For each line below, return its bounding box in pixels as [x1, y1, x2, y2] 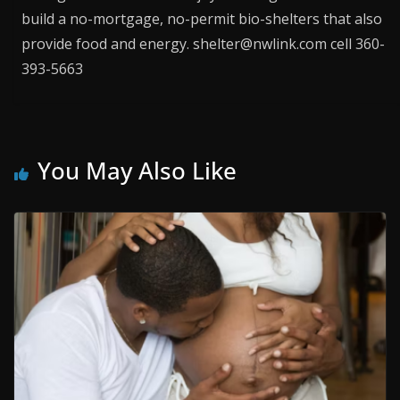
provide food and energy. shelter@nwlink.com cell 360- [21, 34, 386, 54]
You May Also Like [37, 154, 237, 187]
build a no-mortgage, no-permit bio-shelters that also [21, 9, 383, 29]
